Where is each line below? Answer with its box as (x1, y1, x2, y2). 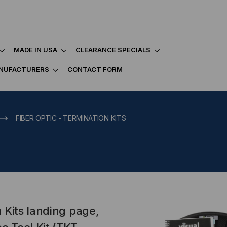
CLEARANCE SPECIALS (75, 46, 150, 54)
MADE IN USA (14, 46, 57, 54)
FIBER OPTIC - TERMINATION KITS (15, 113, 126, 122)
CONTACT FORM (67, 65, 123, 73)
